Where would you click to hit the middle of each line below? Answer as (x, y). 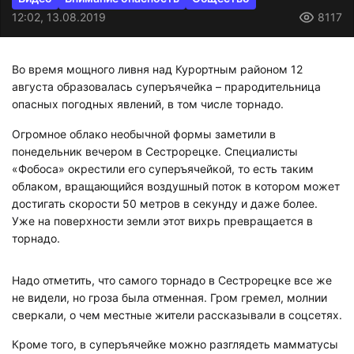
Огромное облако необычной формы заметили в (144, 134)
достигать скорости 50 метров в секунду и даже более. (165, 203)
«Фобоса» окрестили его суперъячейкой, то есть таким (163, 168)
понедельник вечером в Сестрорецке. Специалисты (155, 151)
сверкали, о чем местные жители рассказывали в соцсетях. (177, 314)
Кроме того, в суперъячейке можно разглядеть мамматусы (175, 344)
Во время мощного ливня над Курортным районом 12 (157, 70)
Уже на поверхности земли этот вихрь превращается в (162, 220)
